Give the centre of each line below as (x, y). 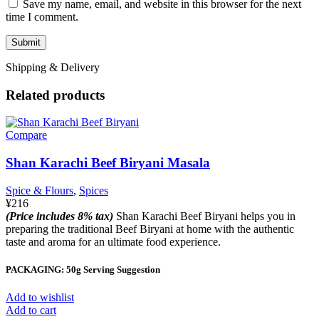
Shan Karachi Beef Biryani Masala (108, 163)
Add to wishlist (40, 298)
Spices (94, 190)
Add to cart (31, 310)
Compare (26, 135)
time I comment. (42, 16)
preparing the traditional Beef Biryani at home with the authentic (150, 229)
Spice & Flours (40, 190)
